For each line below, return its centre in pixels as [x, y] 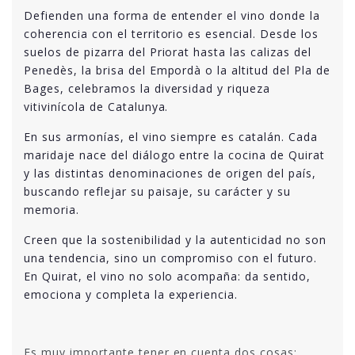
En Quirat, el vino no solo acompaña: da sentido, [168, 276]
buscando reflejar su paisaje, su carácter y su [158, 191]
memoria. [52, 209]
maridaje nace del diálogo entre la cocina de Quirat [174, 155]
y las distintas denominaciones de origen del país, [170, 173]
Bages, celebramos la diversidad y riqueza [147, 88]
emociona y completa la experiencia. [131, 294]
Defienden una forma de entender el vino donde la [172, 15]
